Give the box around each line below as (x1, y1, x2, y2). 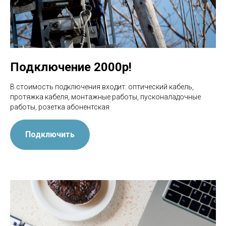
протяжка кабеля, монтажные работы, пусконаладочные (10, 93, 201, 101)
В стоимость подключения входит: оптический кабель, (10, 83, 194, 91)
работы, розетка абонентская (10, 103, 109, 111)
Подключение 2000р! (10, 60, 132, 75)
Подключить (25, 130, 75, 140)
